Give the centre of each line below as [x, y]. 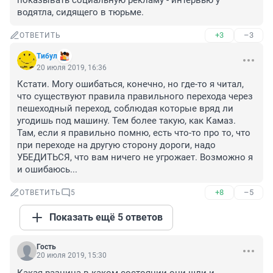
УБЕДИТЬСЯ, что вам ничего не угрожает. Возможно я [135, 158]
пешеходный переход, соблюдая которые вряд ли [125, 109]
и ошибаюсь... [47, 170]
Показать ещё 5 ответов [106, 218]
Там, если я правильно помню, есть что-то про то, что [134, 133]
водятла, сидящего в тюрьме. [80, 12]
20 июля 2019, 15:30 [72, 256]
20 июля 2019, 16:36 [72, 68]
